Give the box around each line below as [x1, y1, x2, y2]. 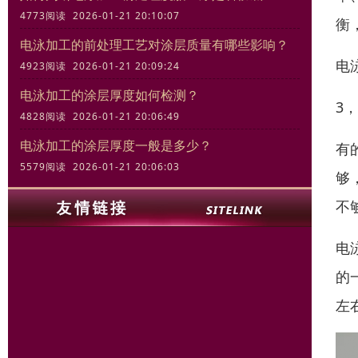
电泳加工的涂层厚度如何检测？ [20, 86, 199, 105]
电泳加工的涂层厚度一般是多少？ [20, 137, 212, 155]
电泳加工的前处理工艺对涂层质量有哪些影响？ [20, 36, 288, 54]
